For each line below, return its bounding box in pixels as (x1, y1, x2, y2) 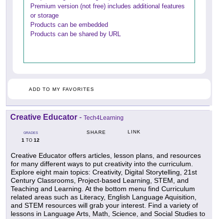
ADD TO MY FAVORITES (29, 86, 94, 92)
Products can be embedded (30, 21, 108, 28)
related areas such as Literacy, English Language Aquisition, (11, 193, 197, 201)
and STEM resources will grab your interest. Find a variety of (11, 201, 198, 209)
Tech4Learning (84, 114, 124, 121)
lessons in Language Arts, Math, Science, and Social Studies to (11, 209, 205, 218)
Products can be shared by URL (30, 30, 121, 38)
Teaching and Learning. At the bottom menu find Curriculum (11, 184, 195, 193)
